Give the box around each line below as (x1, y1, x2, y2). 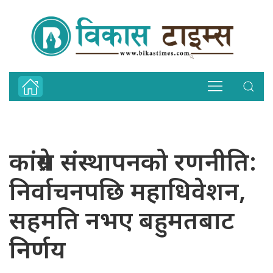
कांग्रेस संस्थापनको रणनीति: (9, 148, 257, 180)
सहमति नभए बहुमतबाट (9, 207, 235, 239)
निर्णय (9, 236, 66, 268)
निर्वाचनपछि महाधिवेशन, (9, 177, 246, 210)
